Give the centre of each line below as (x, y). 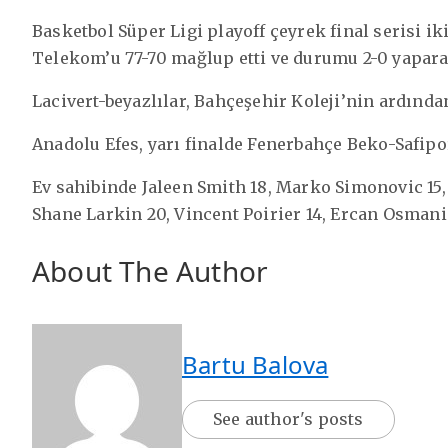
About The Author (150, 270)
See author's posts (288, 418)
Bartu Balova (255, 364)
